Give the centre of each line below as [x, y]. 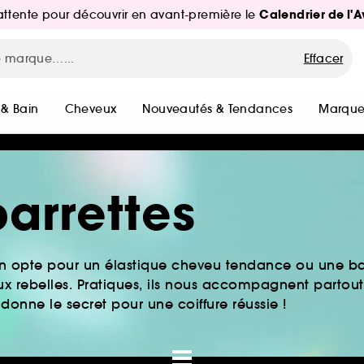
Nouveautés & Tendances [218, 109]
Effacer [323, 58]
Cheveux [91, 109]
